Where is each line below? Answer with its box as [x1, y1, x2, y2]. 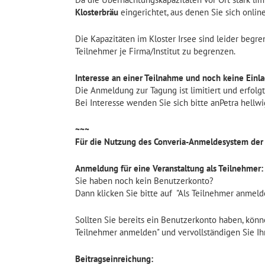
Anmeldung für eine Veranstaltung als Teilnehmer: [75, 163, 263, 174]
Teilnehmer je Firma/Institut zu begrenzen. [75, 46, 235, 57]
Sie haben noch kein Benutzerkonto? [75, 175, 214, 186]
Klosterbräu [75, 7, 118, 18]
